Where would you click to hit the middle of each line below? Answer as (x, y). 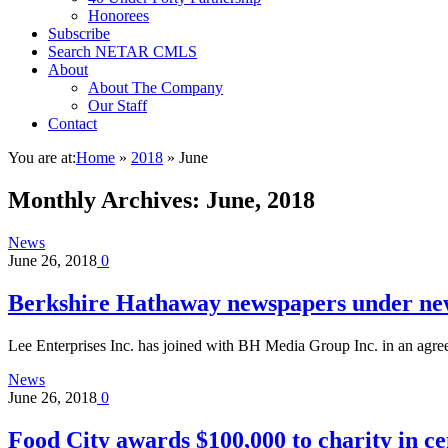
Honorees (118, 15)
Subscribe (79, 33)
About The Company (155, 87)
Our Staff (117, 105)
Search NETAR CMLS (122, 51)
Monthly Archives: (107, 199)
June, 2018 (260, 199)
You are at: (42, 157)
